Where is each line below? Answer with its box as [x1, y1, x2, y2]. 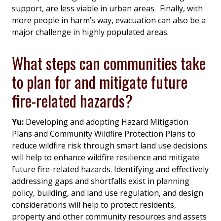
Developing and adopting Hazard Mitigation [26, 116, 188, 127]
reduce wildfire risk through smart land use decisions [12, 140, 207, 151]
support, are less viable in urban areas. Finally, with [12, 2, 203, 14]
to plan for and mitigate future [12, 70, 187, 93]
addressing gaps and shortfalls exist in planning [12, 175, 189, 186]
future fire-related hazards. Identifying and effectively [12, 163, 209, 175]
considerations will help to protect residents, [12, 199, 176, 210]
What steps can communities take [12, 51, 206, 74]
